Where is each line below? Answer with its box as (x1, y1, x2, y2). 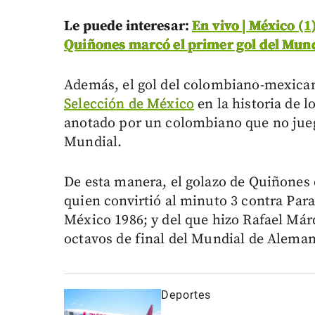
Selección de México (64, 96, 195, 114)
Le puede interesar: (64, 18, 193, 36)
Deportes (161, 288, 212, 302)
